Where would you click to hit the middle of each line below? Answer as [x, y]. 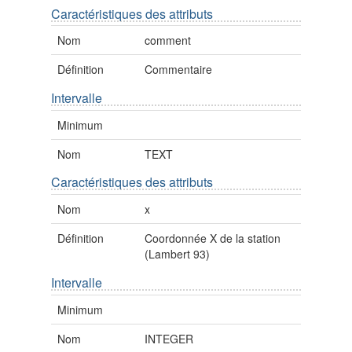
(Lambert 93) [178, 254]
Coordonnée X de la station [213, 238]
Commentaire [179, 70]
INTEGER [169, 338]
